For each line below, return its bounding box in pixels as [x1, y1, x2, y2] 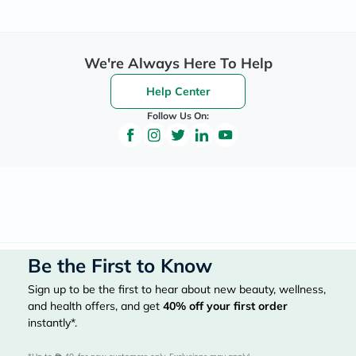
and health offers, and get [28, 299, 163, 313]
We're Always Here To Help [83, 54, 273, 72]
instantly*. [28, 315, 77, 330]
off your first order [186, 299, 288, 313]
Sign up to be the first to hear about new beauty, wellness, [28, 282, 326, 296]
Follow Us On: [147, 110, 209, 122]
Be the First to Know [28, 253, 212, 277]
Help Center [145, 84, 211, 99]
